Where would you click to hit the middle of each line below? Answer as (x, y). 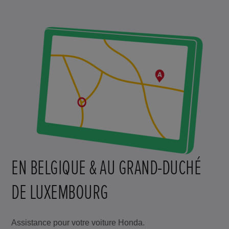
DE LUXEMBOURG (60, 192)
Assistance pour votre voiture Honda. (78, 222)
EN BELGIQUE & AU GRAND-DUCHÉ (106, 168)
